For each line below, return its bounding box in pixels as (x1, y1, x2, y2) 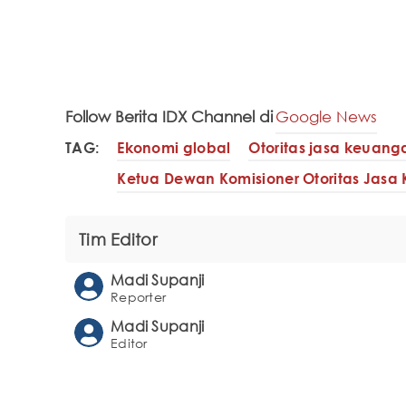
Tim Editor (79, 228, 157, 249)
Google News (275, 107, 377, 126)
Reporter (111, 288, 167, 304)
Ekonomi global (117, 138, 231, 157)
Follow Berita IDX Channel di (65, 107, 273, 126)
